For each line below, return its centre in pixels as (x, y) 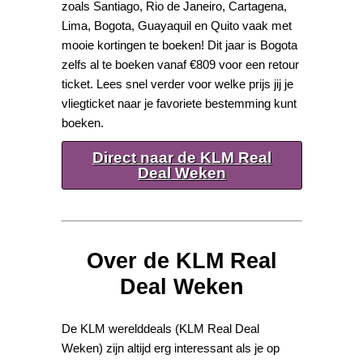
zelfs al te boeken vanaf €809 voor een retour (181, 65)
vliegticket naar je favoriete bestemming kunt (179, 104)
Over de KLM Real (182, 261)
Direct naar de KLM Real (182, 158)
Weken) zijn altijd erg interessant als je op (171, 348)
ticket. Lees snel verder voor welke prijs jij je (178, 84)
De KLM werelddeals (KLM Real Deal (161, 328)
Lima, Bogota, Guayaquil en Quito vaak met (177, 26)
